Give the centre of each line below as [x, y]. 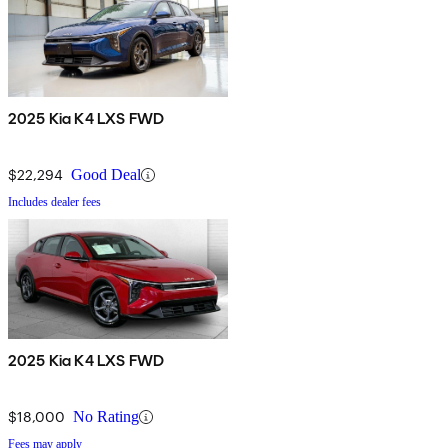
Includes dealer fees [54, 202]
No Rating [106, 417]
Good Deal [106, 175]
